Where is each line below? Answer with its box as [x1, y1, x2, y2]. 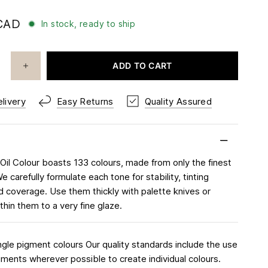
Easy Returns [56, 95, 114, 107]
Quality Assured [144, 95, 212, 107]
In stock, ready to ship [41, 19, 136, 29]
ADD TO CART [112, 60, 172, 71]
